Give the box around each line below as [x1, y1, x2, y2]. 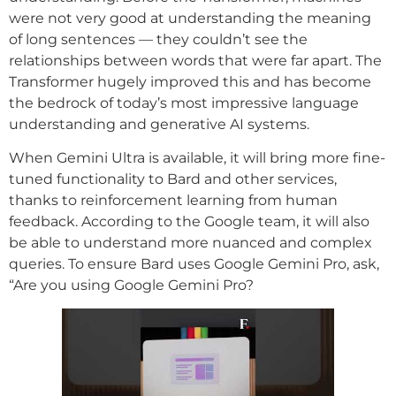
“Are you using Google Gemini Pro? [9, 277, 254, 294]
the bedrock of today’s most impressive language [9, 94, 359, 111]
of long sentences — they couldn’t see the [9, 30, 308, 48]
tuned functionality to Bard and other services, [9, 171, 337, 188]
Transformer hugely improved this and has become [9, 72, 371, 90]
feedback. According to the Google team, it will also [9, 213, 369, 231]
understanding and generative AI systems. [9, 115, 309, 133]
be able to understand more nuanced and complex [9, 234, 372, 252]
